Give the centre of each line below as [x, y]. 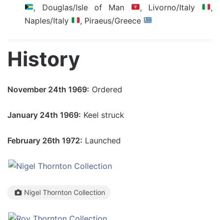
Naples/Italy [48, 20]
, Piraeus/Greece [112, 20]
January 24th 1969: [44, 115]
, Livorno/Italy [171, 7]
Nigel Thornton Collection [65, 192]
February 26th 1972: [45, 140]
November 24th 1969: [48, 89]
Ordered [106, 89]
